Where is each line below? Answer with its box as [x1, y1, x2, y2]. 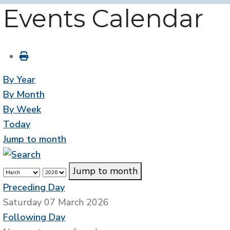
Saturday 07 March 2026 [3, 196, 109, 209]
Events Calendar [3, 4, 204, 33]
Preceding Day [3, 181, 65, 194]
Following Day [3, 211, 66, 224]
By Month [3, 88, 45, 101]
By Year [3, 73, 36, 86]
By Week [3, 103, 42, 116]
